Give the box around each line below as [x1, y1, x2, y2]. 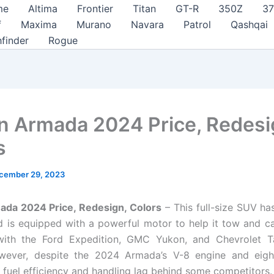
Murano [76, 18, 111, 31]
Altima [28, 2, 57, 15]
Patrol [183, 18, 211, 31]
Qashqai [231, 18, 268, 31]
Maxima [21, 18, 57, 31]
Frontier [77, 2, 113, 15]
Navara [131, 18, 164, 31]
